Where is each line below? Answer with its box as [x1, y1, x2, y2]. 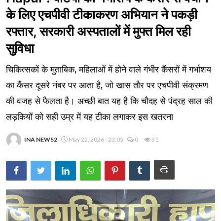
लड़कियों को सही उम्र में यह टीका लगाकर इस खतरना [6, 111, 173, 123]
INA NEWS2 [24, 136, 57, 144]
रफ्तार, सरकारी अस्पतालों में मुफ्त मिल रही [6, 24, 191, 39]
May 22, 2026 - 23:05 [69, 136, 123, 144]
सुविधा [6, 40, 34, 56]
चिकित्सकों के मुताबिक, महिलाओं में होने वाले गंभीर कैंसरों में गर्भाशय [6, 64, 211, 75]
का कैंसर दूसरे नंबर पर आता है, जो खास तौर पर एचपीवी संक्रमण [6, 80, 208, 91]
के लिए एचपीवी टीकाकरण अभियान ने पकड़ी [6, 7, 197, 23]
